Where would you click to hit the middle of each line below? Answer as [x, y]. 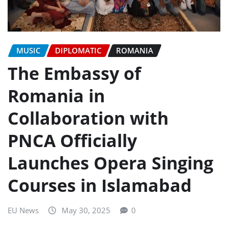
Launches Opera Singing [110, 163]
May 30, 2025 [86, 210]
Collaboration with [88, 118]
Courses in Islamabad [100, 185]
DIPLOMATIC [78, 50]
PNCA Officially [72, 140]
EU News [23, 210]
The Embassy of [74, 73]
